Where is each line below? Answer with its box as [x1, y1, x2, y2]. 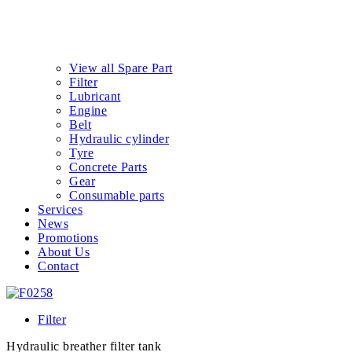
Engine [69, 104, 107, 118]
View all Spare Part [69, 61, 173, 75]
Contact [38, 259, 79, 273]
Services [38, 203, 82, 217]
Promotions [38, 231, 98, 245]
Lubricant [69, 90, 121, 104]
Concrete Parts [69, 160, 147, 174]
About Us [38, 245, 90, 259]
